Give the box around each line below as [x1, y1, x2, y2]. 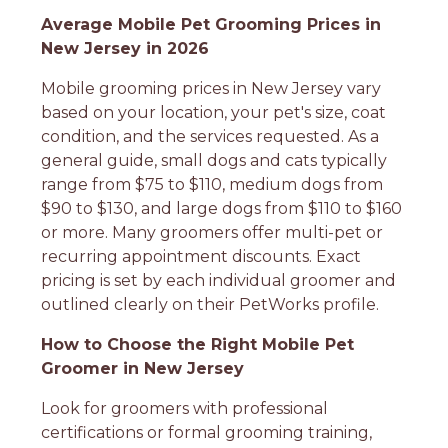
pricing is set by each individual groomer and [41, 270, 397, 290]
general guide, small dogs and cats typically [41, 150, 388, 170]
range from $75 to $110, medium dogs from [41, 174, 384, 194]
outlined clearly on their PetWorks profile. [41, 294, 380, 314]
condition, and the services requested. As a [41, 126, 380, 146]
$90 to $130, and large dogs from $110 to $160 [41, 198, 403, 218]
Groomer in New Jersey [41, 358, 245, 378]
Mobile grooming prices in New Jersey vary [41, 78, 382, 98]
